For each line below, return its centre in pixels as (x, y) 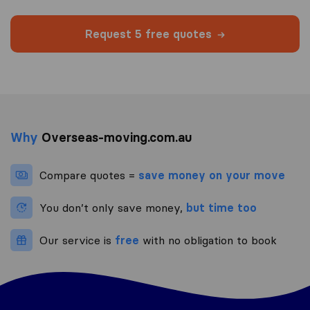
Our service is (77, 240)
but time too (221, 208)
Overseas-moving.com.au (115, 138)
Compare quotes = (89, 175)
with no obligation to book (208, 240)
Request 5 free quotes (148, 34)
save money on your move (212, 175)
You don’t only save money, (113, 208)
